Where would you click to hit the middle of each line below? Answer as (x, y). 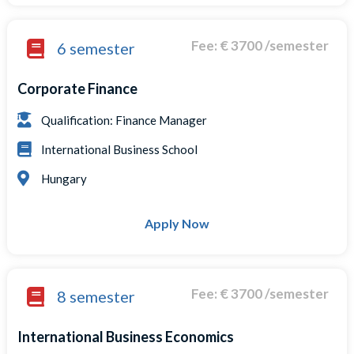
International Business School (120, 149)
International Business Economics (126, 337)
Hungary (64, 178)
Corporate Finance (78, 88)
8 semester (96, 297)
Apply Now (177, 223)
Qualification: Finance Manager (124, 120)
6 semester (96, 48)
